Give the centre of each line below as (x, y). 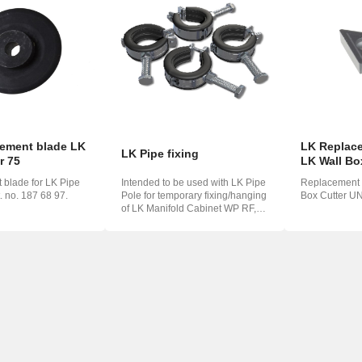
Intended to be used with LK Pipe (194, 183)
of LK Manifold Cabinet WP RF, (189, 209)
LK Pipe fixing (160, 154)
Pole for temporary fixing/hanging (194, 196)
